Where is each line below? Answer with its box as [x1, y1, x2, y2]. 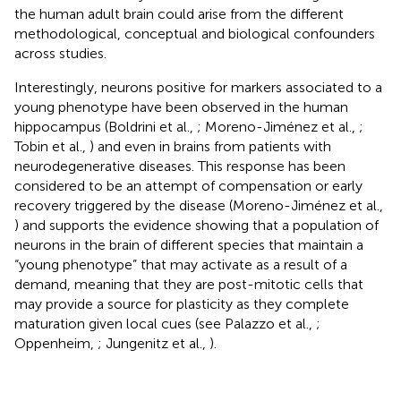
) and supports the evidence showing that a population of [14, 216, 379, 234]
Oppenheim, [14, 334, 98, 352]
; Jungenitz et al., [98, 334, 209, 352]
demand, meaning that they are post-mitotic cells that [14, 275, 363, 293]
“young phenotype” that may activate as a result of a [14, 255, 347, 273]
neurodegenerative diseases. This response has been [14, 157, 346, 175]
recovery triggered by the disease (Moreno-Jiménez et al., [14, 196, 383, 214]
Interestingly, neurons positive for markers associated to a [14, 78, 382, 96]
